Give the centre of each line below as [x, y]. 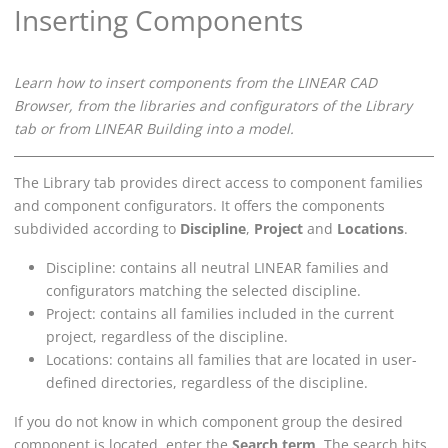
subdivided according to [97, 229]
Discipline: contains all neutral [150, 268]
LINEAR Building [148, 129]
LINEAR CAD [337, 83]
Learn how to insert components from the [155, 83]
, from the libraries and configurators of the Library [240, 106]
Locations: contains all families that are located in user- [231, 360]
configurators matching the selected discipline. [203, 291]
